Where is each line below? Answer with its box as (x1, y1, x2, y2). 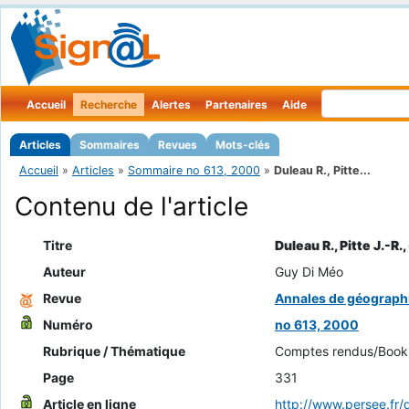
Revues (158, 138, 197, 152)
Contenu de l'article (15, 191, 248, 223)
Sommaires (79, 138, 140, 152)
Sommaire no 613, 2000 (128, 163, 260, 177)
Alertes (152, 98, 191, 111)
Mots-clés (215, 138, 270, 152)
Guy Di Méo (274, 264, 343, 280)
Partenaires (205, 98, 267, 111)
